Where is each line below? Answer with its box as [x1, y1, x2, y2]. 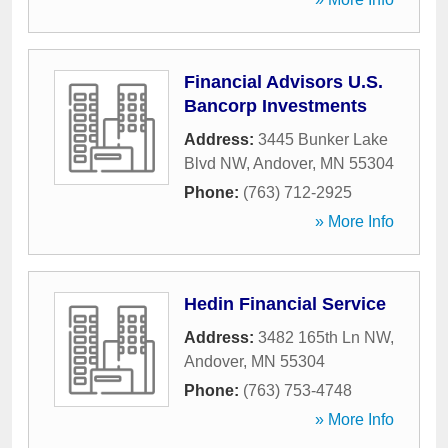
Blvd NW [184, 155, 246, 172]
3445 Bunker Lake [258, 131, 388, 148]
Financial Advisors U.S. [184, 72, 383, 92]
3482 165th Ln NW [258, 329, 390, 346]
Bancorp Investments [184, 96, 367, 116]
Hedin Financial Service [184, 294, 386, 314]
